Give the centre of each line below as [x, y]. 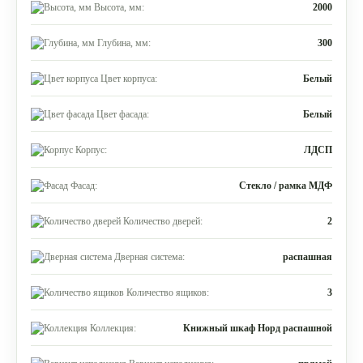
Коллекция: [113, 328]
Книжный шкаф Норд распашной [258, 328]
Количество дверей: [163, 221]
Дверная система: [149, 256]
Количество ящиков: [168, 292]
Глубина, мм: [124, 43]
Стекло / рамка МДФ [286, 185]
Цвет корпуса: [129, 78]
